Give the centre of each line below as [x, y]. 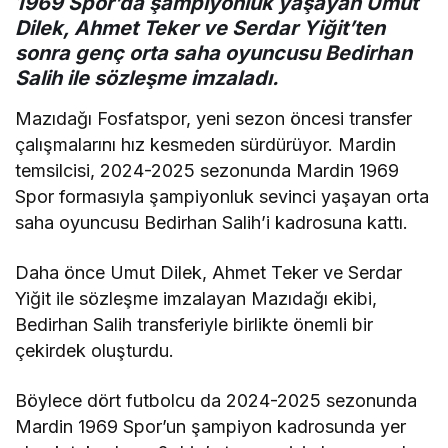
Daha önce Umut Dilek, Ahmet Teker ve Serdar [209, 272]
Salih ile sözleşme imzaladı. [147, 77]
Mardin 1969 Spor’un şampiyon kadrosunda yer [211, 426]
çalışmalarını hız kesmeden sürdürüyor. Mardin [206, 144]
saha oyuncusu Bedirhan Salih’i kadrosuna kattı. [212, 222]
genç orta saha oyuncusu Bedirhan [244, 52]
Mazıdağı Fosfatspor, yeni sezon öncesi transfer [214, 118]
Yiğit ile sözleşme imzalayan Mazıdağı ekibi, [196, 298]
